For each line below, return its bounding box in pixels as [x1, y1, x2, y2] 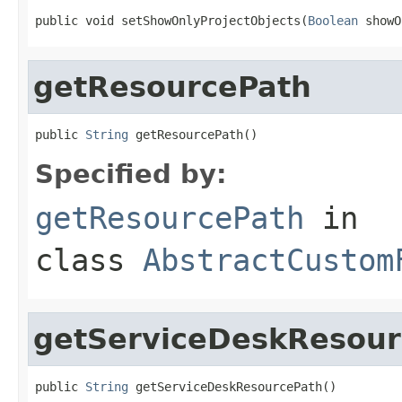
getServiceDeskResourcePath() [128, 379, 336, 394]
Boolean [308, 13, 358, 28]
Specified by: [35, 158, 227, 189]
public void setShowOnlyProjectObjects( [35, 13, 308, 28]
